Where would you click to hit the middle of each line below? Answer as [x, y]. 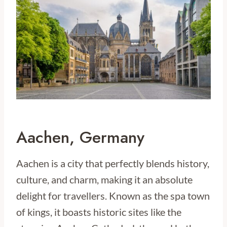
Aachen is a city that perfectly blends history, [113, 163]
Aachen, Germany [80, 137]
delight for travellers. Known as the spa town [113, 196]
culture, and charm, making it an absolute [104, 179]
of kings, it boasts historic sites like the [99, 212]
